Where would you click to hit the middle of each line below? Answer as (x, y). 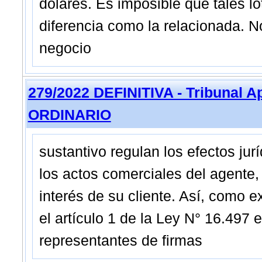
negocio (65, 48)
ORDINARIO (69, 115)
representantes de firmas (120, 241)
